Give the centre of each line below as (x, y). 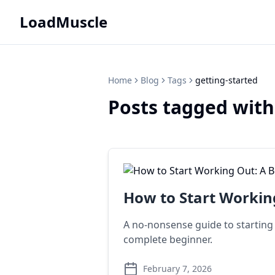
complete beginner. (168, 239)
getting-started (227, 80)
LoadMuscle (64, 22)
